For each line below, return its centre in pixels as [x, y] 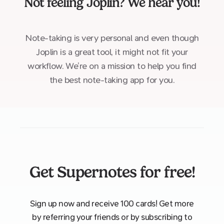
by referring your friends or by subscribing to [112, 217]
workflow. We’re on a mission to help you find [112, 66]
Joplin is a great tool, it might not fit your [112, 52]
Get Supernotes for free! [112, 172]
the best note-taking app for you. [112, 80]
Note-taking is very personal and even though [112, 38]
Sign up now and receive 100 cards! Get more [112, 204]
